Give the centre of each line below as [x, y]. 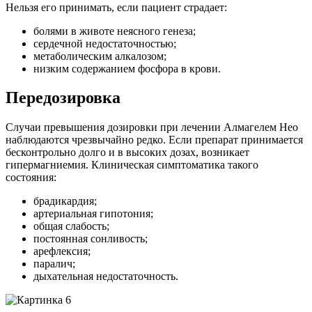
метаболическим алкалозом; [100, 56]
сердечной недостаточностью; [105, 43]
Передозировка [63, 98]
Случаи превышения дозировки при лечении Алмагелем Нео [152, 127]
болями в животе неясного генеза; [115, 31]
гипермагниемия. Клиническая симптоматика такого [132, 165]
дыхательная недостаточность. [106, 276]
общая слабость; [71, 226]
